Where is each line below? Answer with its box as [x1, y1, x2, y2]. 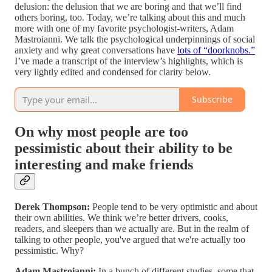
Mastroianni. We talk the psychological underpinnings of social [15, 33, 255, 44]
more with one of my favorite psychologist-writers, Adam [15, 22, 234, 33]
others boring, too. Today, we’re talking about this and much [15, 12, 245, 22]
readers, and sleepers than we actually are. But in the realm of [15, 223, 249, 234]
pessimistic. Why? [15, 245, 84, 256]
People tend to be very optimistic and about [90, 201, 257, 212]
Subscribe [192, 93, 233, 106]
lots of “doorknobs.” [177, 44, 255, 55]
